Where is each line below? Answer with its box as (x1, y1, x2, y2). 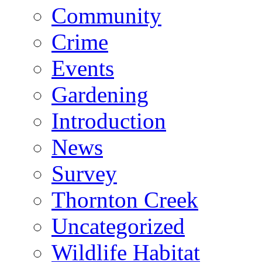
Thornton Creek (51, 187, 198, 212)
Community (51, 2, 161, 28)
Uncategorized (51, 213, 185, 239)
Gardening (51, 81, 149, 107)
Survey (51, 160, 117, 186)
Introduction (51, 108, 166, 133)
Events (51, 55, 114, 81)
